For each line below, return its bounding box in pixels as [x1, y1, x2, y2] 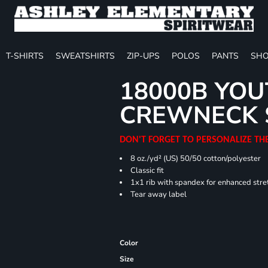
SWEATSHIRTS [56, 50, 115, 62]
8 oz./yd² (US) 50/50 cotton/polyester [130, 153, 261, 164]
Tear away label [130, 188, 187, 200]
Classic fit [130, 165, 165, 176]
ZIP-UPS [127, 50, 160, 62]
